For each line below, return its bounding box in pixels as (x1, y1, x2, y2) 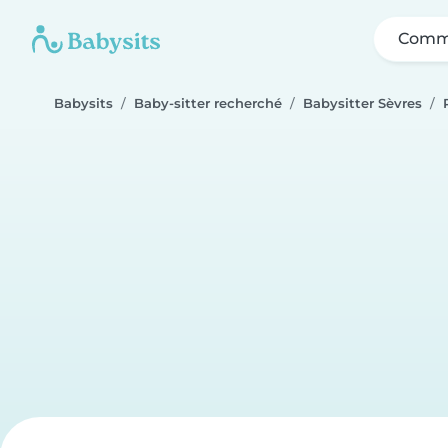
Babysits (54, 96, 113, 111)
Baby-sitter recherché (134, 96, 282, 111)
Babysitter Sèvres (303, 96, 422, 111)
